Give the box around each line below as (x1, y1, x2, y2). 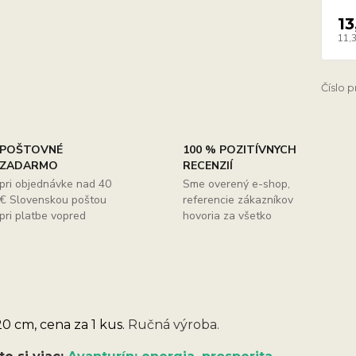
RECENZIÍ (182, 158, 233, 173)
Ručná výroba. (127, 317, 219, 332)
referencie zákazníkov (182, 192, 293, 207)
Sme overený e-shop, (182, 176, 290, 192)
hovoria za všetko (182, 208, 272, 223)
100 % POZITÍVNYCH (182, 142, 296, 157)
